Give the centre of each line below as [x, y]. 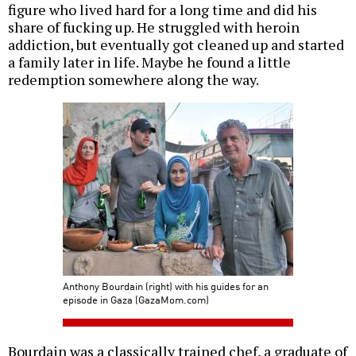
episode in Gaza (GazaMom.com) [136, 300]
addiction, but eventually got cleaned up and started [176, 45]
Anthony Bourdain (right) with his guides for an [166, 286]
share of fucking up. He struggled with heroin [154, 27]
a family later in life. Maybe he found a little [149, 62]
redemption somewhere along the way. [133, 80]
